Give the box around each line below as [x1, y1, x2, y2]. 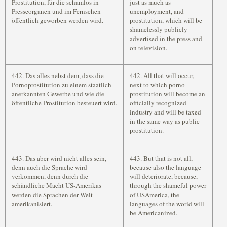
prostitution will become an [130, 89, 205, 98]
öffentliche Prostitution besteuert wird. [12, 98, 117, 107]
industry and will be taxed [130, 107, 201, 117]
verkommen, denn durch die [12, 172, 88, 181]
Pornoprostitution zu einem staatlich [12, 80, 111, 89]
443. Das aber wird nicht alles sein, [12, 154, 106, 163]
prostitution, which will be [130, 16, 202, 25]
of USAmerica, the [130, 190, 179, 199]
